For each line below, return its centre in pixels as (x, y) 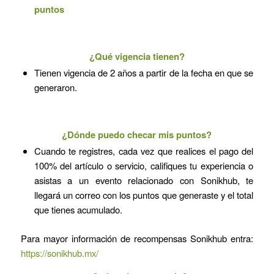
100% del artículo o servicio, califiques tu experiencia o (144, 166)
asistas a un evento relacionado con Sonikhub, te (144, 180)
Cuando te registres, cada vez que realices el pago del (144, 151)
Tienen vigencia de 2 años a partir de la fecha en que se (144, 73)
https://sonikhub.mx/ (59, 253)
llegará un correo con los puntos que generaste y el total (144, 195)
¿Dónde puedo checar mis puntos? (137, 135)
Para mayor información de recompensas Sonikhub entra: (137, 239)
